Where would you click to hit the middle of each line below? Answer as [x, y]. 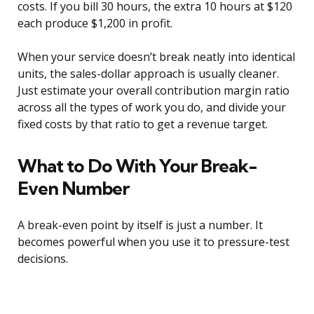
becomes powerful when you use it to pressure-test [153, 242]
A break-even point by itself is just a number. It [140, 225]
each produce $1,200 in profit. [95, 23]
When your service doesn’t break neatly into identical [156, 57]
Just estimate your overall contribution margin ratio [153, 91]
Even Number [73, 189]
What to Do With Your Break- [137, 166]
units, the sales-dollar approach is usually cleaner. [148, 74]
